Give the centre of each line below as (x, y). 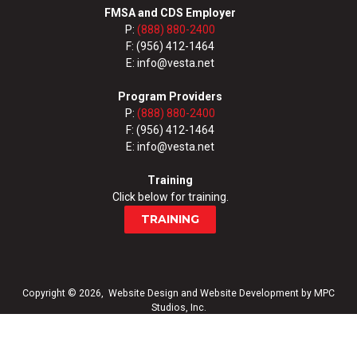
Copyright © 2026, (65, 294)
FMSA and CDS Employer (171, 13)
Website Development (249, 294)
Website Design (143, 294)
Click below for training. (170, 197)
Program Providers (171, 97)
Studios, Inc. (178, 308)
